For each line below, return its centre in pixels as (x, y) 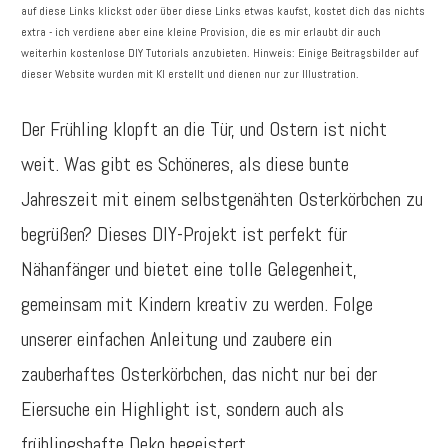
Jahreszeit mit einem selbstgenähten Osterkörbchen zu (222, 199)
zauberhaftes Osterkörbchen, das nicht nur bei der (199, 374)
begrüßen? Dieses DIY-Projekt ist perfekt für (184, 234)
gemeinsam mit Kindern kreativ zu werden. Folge (197, 304)
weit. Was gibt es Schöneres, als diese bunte (185, 164)
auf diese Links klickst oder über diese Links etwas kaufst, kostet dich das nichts (223, 11)
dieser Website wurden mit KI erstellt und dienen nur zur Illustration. (190, 74)
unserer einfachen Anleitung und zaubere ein (176, 339)
